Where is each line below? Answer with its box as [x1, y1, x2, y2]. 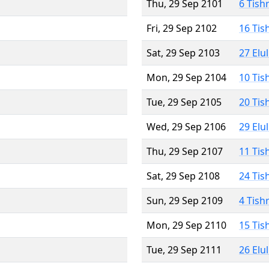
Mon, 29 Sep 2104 [147, 70, 226, 84]
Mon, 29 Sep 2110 [147, 218, 226, 232]
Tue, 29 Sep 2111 [147, 243, 222, 256]
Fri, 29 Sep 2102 [147, 21, 217, 35]
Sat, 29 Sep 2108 [147, 169, 220, 183]
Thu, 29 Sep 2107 [147, 144, 223, 158]
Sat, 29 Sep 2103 [147, 46, 220, 59]
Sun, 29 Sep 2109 [147, 193, 223, 207]
